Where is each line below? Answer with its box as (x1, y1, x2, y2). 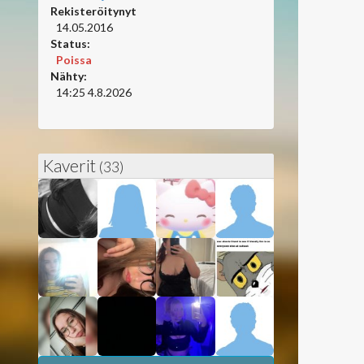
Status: (50, 37, 90, 50)
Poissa (56, 53, 92, 67)
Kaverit (42, 155, 99, 175)
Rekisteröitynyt (50, 4, 136, 18)
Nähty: (50, 69, 87, 83)
